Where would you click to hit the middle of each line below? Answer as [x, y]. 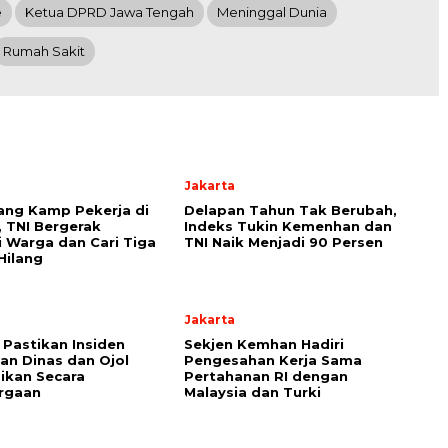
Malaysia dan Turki [252, 392]
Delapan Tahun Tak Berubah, [290, 210]
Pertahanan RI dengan [266, 376]
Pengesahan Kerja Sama [273, 360]
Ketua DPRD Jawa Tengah [109, 12]
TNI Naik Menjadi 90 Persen [283, 242]
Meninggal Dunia [272, 12]
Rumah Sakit [44, 51]
